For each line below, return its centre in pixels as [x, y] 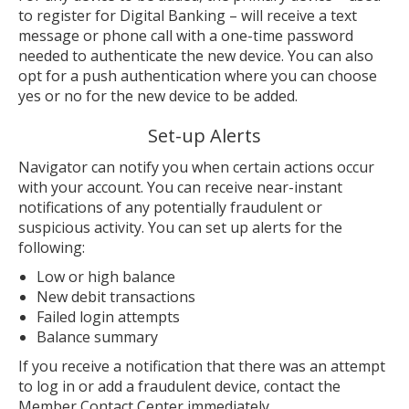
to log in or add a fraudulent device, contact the [179, 386]
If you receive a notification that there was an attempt [202, 366]
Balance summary [97, 337]
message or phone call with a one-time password [186, 36]
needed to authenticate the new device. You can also [196, 56]
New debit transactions [116, 297]
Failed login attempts [108, 317]
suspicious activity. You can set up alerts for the [180, 227]
